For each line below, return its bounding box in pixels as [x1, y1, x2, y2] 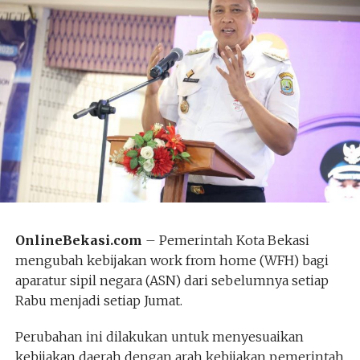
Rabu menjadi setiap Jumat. [14, 292, 182, 309]
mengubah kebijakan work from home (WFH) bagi [14, 252, 329, 268]
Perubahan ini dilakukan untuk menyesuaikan [14, 328, 304, 345]
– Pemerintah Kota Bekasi [141, 231, 309, 248]
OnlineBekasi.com [14, 231, 142, 248]
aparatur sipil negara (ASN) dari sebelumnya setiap [14, 272, 329, 288]
